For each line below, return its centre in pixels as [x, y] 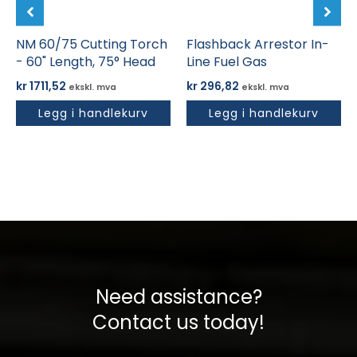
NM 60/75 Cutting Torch [92, 44]
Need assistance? [178, 297]
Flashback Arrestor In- [258, 44]
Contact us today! [178, 323]
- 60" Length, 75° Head [86, 61]
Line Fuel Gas [227, 61]
